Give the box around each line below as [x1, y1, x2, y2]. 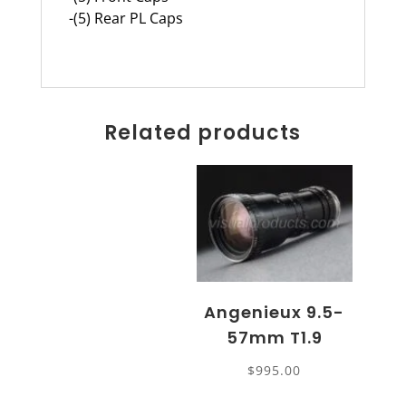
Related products [104, 118, 302, 147]
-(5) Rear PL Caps [68, 7, 183, 28]
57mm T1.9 [226, 325, 323, 349]
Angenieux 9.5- [204, 300, 345, 324]
